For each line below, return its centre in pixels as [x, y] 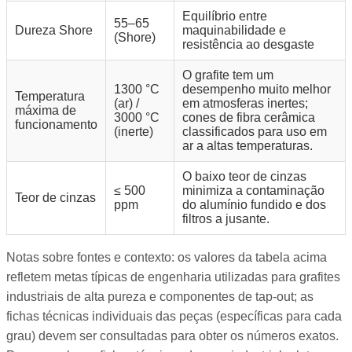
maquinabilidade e [234, 31]
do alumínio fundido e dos [254, 205]
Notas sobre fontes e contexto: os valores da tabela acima [167, 258]
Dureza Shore [54, 31]
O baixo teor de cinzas [244, 177]
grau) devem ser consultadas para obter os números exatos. [172, 336]
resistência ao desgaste [248, 45]
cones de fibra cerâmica [249, 118]
